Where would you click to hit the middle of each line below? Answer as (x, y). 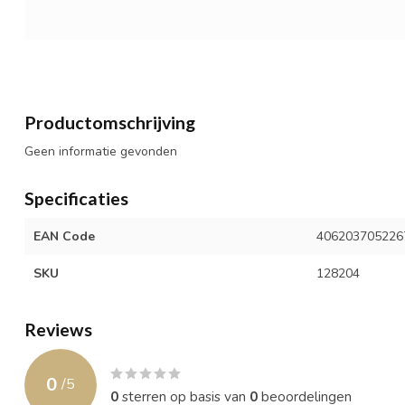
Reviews (58, 329)
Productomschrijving (110, 122)
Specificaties (76, 198)
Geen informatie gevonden (101, 151)
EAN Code (64, 236)
